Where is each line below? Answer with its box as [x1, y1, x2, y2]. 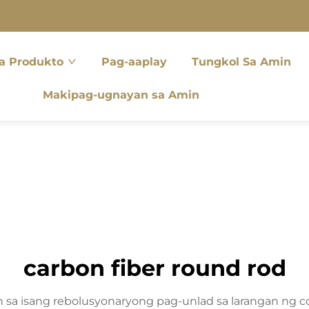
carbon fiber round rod [23, 255, 286, 281]
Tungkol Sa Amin [192, 55, 292, 68]
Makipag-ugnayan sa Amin [43, 88, 200, 101]
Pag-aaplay [101, 55, 168, 68]
